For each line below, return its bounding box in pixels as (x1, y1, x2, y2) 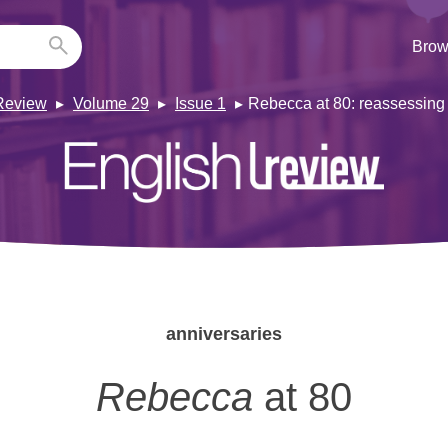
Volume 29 (73, 94, 149, 112)
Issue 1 (175, 94, 226, 112)
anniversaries (166, 323, 282, 344)
